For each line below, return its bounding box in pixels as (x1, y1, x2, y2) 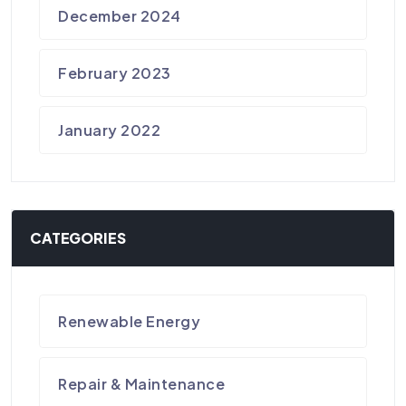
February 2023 (58, 63, 171, 82)
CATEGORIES (30, 228, 126, 248)
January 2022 (58, 120, 161, 140)
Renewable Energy (58, 311, 201, 331)
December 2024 (58, 5, 181, 25)
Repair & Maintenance (58, 373, 226, 393)
